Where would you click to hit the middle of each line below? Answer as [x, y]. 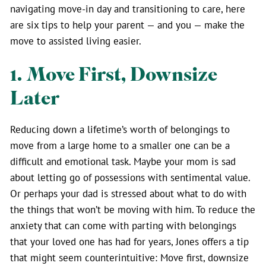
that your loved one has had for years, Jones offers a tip [129, 241]
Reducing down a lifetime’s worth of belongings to [120, 129]
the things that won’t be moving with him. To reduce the [133, 209]
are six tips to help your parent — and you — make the [127, 24]
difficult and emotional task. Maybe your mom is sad [123, 161]
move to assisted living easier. [76, 40]
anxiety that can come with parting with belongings [123, 225]
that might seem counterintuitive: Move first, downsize [129, 257]
